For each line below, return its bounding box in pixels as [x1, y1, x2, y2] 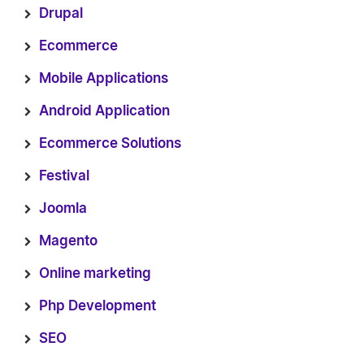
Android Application [39, 104, 170, 118]
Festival [39, 169, 89, 183]
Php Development [39, 299, 156, 313]
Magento [39, 234, 97, 248]
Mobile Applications [39, 71, 168, 85]
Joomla [39, 201, 87, 215]
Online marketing [39, 266, 151, 280]
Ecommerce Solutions [39, 136, 181, 150]
